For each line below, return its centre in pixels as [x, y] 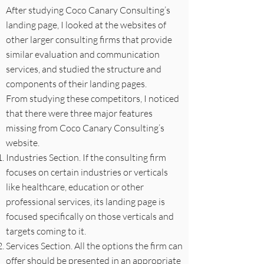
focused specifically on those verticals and [90, 216]
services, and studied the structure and [84, 69]
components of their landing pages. [76, 84]
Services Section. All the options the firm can [94, 246]
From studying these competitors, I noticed [93, 98]
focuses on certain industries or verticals [87, 172]
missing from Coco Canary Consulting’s [85, 128]
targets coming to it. [46, 231]
